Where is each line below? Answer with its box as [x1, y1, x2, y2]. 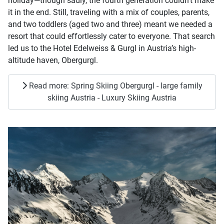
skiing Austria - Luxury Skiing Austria [47, 93, 176, 103]
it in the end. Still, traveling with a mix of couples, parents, [8, 7, 209, 17]
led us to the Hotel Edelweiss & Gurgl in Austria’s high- [8, 43, 196, 53]
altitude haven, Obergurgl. [8, 55, 98, 65]
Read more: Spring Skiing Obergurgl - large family [26, 81, 202, 91]
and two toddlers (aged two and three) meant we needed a [8, 19, 212, 29]
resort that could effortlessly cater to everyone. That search [8, 31, 215, 41]
